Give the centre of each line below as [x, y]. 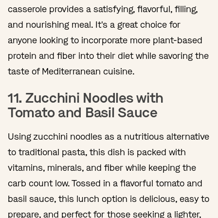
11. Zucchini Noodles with [86, 98]
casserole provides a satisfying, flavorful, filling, [103, 9]
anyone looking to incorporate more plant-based [105, 40]
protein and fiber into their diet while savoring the [108, 56]
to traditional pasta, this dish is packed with [97, 152]
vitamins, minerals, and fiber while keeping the [102, 168]
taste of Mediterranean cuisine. [74, 71]
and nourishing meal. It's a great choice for [94, 25]
